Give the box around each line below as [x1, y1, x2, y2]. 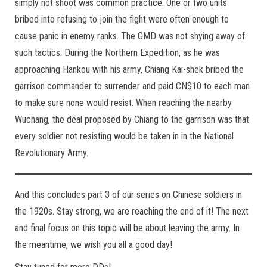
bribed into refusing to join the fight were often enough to [15, 14, 229, 26]
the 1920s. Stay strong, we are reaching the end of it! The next [15, 206, 249, 218]
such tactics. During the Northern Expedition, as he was [15, 47, 220, 59]
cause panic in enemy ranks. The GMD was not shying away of [15, 30, 245, 42]
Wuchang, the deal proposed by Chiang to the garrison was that [15, 114, 249, 126]
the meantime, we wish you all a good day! [15, 239, 172, 251]
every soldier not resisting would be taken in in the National [15, 131, 234, 142]
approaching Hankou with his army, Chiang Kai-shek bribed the [15, 64, 244, 76]
